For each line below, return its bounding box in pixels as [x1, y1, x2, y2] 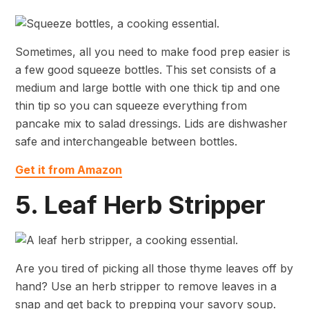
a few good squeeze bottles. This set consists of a [15, 62, 276, 77]
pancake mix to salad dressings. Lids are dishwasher [15, 116, 288, 130]
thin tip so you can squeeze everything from [15, 98, 247, 112]
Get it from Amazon [15, 162, 122, 177]
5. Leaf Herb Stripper [15, 189, 266, 220]
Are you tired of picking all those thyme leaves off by [15, 261, 293, 276]
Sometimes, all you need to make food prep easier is [15, 44, 290, 59]
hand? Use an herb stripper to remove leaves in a [15, 279, 277, 294]
